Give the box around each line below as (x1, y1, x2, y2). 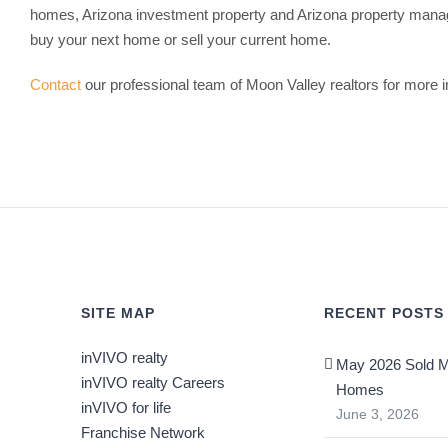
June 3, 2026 (335, 405, 419, 422)
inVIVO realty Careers (81, 373, 226, 391)
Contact (30, 75, 81, 93)
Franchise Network (81, 423, 206, 441)
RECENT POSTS (323, 304, 444, 321)
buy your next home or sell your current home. (30, 30, 331, 48)
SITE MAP (81, 304, 156, 321)
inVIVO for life (81, 398, 172, 416)
